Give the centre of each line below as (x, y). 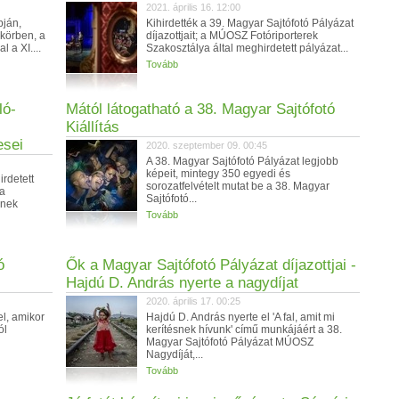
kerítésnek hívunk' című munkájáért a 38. (244, 330)
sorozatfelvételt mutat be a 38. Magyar (238, 186)
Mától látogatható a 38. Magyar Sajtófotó (200, 109)
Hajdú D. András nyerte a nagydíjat (182, 283)
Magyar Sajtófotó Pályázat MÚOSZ (230, 342)
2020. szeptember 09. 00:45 (207, 145)
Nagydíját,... (175, 354)
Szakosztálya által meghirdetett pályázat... (247, 48)
